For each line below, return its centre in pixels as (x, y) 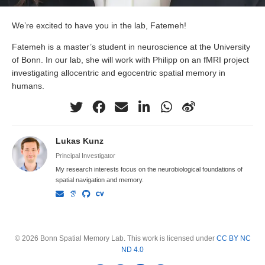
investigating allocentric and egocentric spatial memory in (119, 73)
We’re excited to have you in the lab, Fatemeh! (99, 26)
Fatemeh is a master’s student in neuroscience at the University (131, 47)
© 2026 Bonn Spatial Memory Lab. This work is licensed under (115, 239)
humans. (28, 86)
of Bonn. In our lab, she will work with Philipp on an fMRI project (130, 60)
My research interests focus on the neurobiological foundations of (149, 169)
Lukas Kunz (79, 141)
